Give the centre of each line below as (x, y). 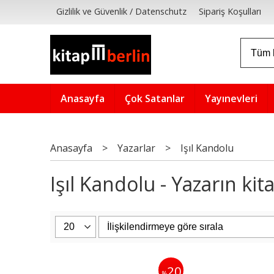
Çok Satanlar (155, 98)
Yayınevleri (231, 98)
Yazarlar (136, 148)
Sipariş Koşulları (230, 12)
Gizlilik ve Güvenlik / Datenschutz (122, 12)
